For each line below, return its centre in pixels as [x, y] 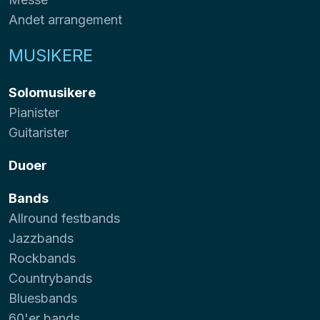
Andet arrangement [65, 19]
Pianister [34, 112]
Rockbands [42, 258]
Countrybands [50, 278]
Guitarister [39, 132]
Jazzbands [41, 238]
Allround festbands [64, 218]
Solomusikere [52, 92]
